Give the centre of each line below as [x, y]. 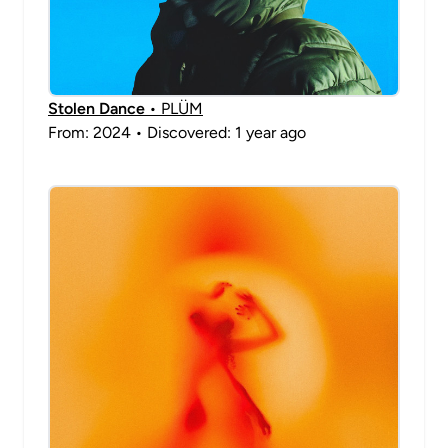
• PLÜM [174, 108]
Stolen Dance [96, 108]
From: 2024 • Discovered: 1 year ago [177, 132]
